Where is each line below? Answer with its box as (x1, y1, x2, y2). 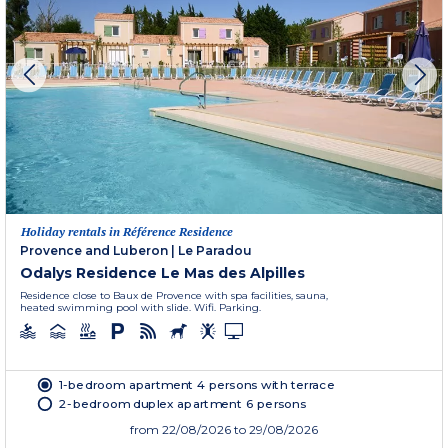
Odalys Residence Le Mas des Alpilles (20, 264, 305, 283)
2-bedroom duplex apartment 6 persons (59, 395, 306, 411)
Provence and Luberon (20, 243, 168, 259)
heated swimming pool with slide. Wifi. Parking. (20, 301, 261, 315)
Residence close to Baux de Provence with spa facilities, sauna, (20, 289, 328, 303)
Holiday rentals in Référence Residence (21, 224, 233, 240)
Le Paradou (178, 243, 252, 259)
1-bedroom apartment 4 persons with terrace (59, 376, 335, 392)
